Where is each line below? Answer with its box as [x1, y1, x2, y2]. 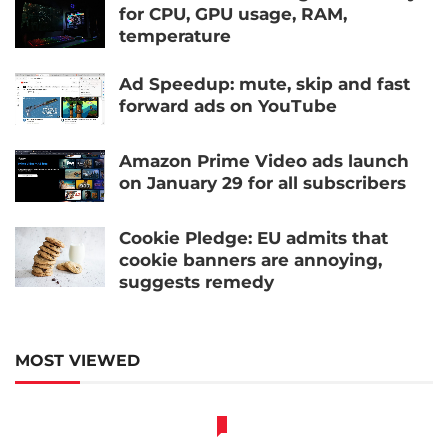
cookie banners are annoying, [119, 250, 382, 271]
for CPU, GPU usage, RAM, [119, 3, 347, 24]
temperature [119, 25, 231, 46]
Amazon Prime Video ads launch [119, 150, 409, 171]
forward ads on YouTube [119, 96, 337, 117]
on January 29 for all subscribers [119, 172, 406, 193]
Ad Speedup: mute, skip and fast [119, 74, 410, 95]
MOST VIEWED [15, 351, 140, 371]
